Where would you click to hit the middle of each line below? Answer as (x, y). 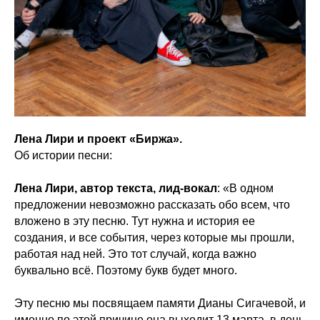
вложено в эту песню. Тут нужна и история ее (135, 221)
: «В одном (245, 188)
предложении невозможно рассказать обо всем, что (152, 205)
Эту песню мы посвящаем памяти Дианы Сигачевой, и (160, 303)
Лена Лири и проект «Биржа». (98, 139)
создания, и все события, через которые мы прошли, (154, 237)
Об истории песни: (63, 155)
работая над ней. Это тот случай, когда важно (135, 254)
